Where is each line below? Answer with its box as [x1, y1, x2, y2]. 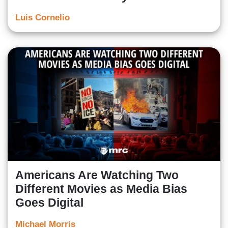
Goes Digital [15, 195, 83, 209]
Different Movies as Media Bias [15, 182, 187, 195]
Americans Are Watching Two [15, 168, 179, 182]
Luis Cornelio [15, 12, 70, 22]
